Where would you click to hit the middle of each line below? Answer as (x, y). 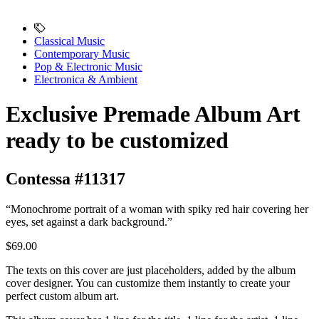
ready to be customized (117, 141)
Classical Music (69, 41)
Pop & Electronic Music (88, 67)
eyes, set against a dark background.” (89, 221)
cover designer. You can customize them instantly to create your (148, 283)
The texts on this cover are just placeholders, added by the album (151, 270)
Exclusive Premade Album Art (153, 114)
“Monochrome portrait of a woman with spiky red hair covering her (157, 209)
